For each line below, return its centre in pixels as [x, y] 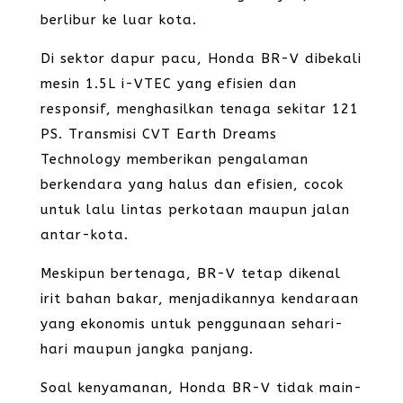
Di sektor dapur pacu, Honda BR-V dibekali [201, 58]
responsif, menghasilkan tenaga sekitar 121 [199, 109]
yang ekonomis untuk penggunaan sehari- [192, 324]
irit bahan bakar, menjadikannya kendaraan [199, 299]
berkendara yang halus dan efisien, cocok [192, 184]
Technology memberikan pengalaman [174, 159]
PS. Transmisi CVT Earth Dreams [158, 134]
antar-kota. [84, 235]
